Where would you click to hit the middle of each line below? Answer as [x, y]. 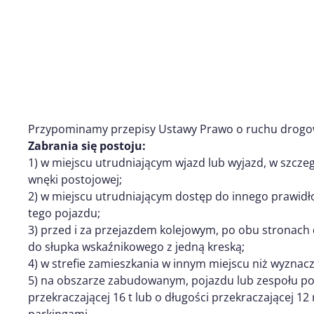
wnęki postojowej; [75, 179]
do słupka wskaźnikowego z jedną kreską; [136, 246]
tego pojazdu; [64, 213]
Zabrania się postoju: [87, 145]
